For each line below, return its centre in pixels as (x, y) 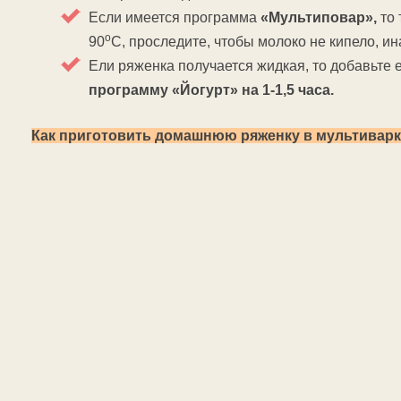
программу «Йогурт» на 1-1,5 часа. (211, 90)
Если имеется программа (175, 17)
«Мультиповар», (319, 17)
